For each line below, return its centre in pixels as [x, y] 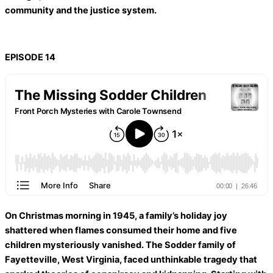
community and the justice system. [81, 10]
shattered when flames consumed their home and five [121, 231]
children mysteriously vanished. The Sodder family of [120, 245]
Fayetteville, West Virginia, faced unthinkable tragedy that [131, 260]
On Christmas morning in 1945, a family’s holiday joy [116, 216]
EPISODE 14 [30, 57]
